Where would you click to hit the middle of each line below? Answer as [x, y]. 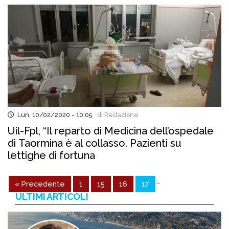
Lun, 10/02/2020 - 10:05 [53, 115]
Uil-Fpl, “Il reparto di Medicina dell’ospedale [111, 131]
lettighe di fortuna [51, 155]
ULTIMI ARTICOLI [52, 197]
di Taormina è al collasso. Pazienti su [95, 143]
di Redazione [116, 115]
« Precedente [40, 184]
